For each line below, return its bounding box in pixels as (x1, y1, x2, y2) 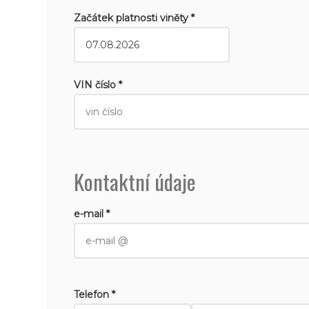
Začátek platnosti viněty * (74, 12, 195, 24)
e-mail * (74, 208, 110, 220)
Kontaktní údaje (74, 166, 197, 197)
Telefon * (74, 288, 116, 301)
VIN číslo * (74, 79, 123, 91)
